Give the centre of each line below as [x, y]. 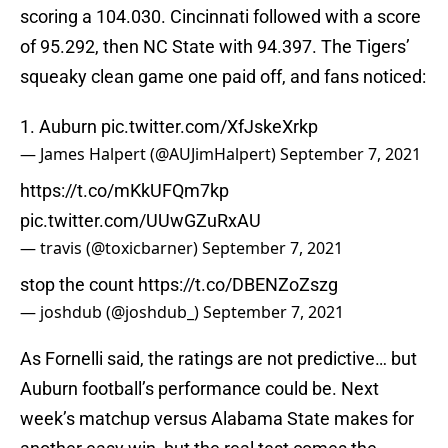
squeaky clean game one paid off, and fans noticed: [223, 77]
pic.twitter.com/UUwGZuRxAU [140, 221]
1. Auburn [60, 127]
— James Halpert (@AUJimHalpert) [150, 154]
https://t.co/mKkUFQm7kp [124, 191]
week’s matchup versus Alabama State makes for [217, 419]
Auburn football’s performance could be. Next [199, 389]
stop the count [79, 285]
